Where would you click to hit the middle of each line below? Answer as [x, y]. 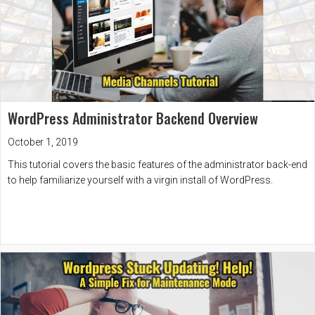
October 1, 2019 [43, 142]
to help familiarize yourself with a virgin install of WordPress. [140, 180]
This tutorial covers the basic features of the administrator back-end [157, 165]
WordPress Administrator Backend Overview [133, 118]
